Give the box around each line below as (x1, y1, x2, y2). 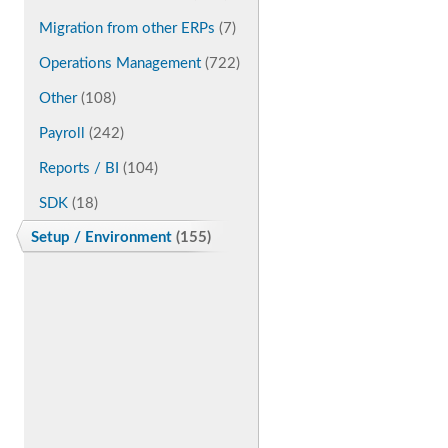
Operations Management (39, 56, 201, 71)
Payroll (39, 126, 85, 141)
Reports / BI (39, 161, 119, 176)
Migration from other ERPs (39, 21, 215, 36)
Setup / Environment (31, 230, 172, 245)
